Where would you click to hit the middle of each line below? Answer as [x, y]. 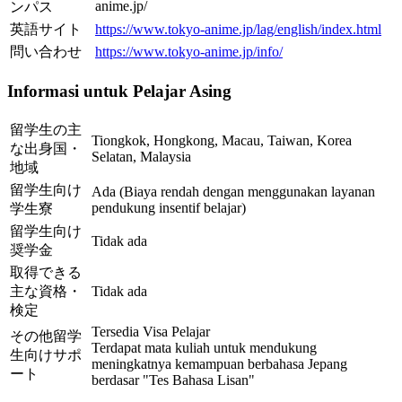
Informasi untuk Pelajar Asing [119, 92]
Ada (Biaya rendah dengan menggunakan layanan [233, 191]
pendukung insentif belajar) [169, 207]
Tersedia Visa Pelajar [151, 331]
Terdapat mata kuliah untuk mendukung [204, 347]
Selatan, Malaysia [141, 156]
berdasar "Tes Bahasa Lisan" [173, 380]
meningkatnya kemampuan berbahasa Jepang [219, 363]
